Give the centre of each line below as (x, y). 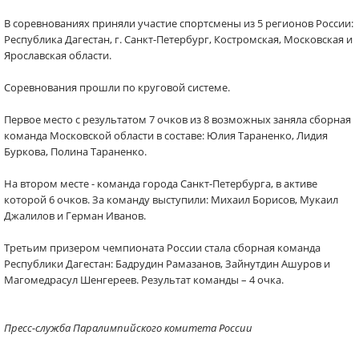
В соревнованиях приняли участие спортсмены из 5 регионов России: (179, 23)
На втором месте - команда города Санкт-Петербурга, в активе (161, 184)
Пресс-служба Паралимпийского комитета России (128, 328)
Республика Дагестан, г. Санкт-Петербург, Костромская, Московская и (178, 39)
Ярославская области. (58, 55)
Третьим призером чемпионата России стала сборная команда (162, 248)
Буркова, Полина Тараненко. (75, 151)
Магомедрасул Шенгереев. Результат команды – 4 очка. (144, 280)
